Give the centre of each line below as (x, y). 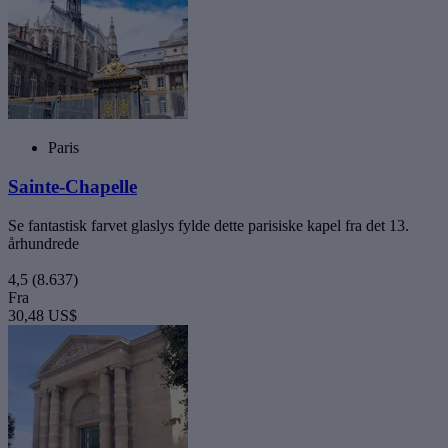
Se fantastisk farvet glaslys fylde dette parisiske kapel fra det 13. (208, 225)
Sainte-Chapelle (72, 187)
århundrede (43, 243)
